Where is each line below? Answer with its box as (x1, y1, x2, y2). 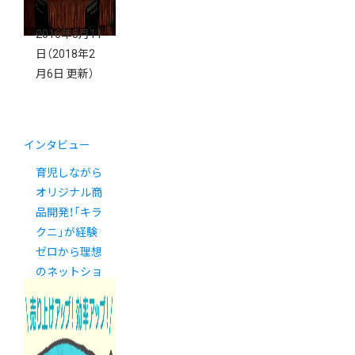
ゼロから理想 (36, 246, 102, 259)
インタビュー (24, 139, 90, 152)
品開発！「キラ (36, 206, 102, 219)
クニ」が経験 (36, 226, 97, 239)
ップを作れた (36, 285, 102, 299)
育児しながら (36, 166, 102, 180)
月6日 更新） (36, 67, 94, 81)
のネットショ (36, 265, 102, 279)
